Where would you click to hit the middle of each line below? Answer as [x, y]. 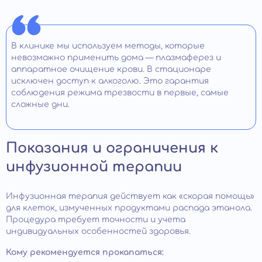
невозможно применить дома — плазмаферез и [116, 58]
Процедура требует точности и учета [96, 220]
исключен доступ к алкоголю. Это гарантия [110, 81]
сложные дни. [40, 105]
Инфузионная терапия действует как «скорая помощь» [130, 196]
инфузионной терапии [94, 167]
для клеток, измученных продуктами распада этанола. [129, 208]
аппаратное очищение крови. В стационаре [111, 70]
